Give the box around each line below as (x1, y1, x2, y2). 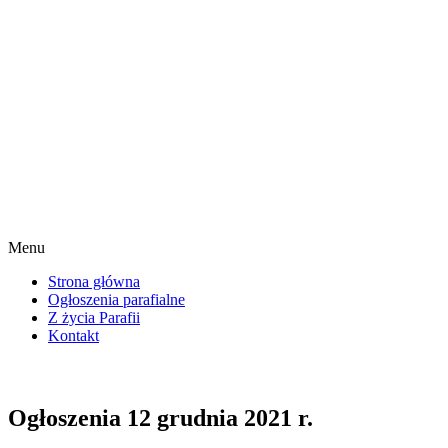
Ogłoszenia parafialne (48, 291, 185, 308)
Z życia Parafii (48, 309, 140, 326)
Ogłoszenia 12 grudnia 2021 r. (8, 404, 313, 431)
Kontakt (48, 327, 99, 344)
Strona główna (48, 273, 140, 290)
